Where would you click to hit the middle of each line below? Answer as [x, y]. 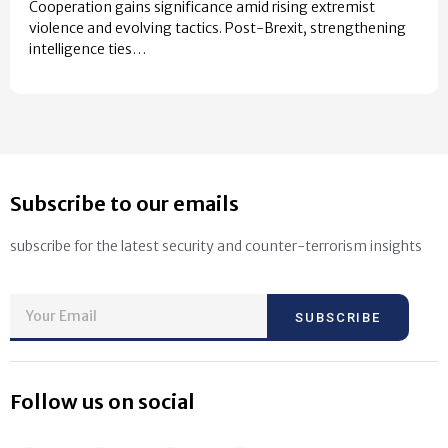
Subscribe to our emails [124, 204]
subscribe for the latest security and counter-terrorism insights [216, 246]
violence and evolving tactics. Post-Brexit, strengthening [217, 28]
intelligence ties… [87, 49]
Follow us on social [102, 401]
